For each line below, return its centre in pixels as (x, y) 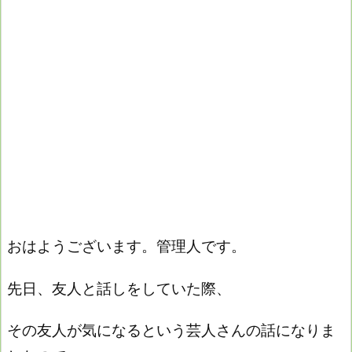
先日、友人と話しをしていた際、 (119, 288)
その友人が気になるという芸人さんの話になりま (171, 331)
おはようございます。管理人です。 (126, 246)
